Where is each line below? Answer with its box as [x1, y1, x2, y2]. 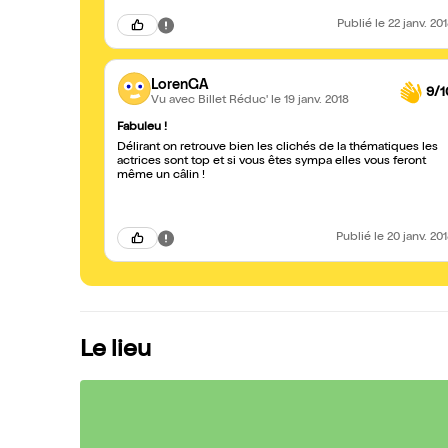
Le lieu [80, 339, 151, 363]
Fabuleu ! [117, 122, 167, 134]
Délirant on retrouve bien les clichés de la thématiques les [117, 142, 438, 154]
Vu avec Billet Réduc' [151, 94, 271, 107]
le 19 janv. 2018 [271, 94, 349, 107]
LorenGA [151, 78, 208, 93]
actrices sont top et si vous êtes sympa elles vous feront [117, 156, 426, 168]
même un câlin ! [117, 170, 205, 182]
